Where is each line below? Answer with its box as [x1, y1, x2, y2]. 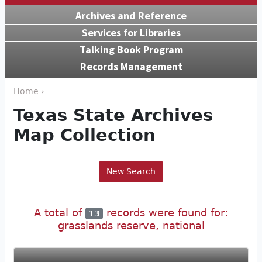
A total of [33, 206, 85, 219]
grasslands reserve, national [57, 219, 205, 232]
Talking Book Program [79, 42, 183, 56]
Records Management [80, 59, 182, 73]
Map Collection [13, 125, 156, 145]
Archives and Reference [75, 8, 187, 22]
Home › [13, 86, 44, 96]
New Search [106, 166, 156, 176]
